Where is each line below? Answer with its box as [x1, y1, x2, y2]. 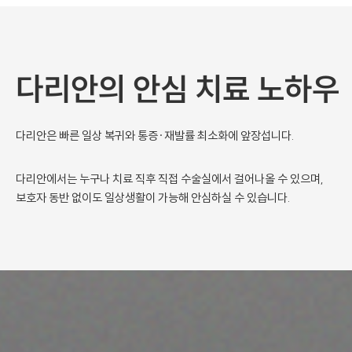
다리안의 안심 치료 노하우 [16, 69, 339, 108]
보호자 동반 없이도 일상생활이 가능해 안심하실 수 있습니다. [16, 190, 290, 205]
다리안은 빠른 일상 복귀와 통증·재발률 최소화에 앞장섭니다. [16, 128, 294, 143]
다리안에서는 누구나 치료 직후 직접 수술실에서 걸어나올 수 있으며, [16, 171, 324, 186]
